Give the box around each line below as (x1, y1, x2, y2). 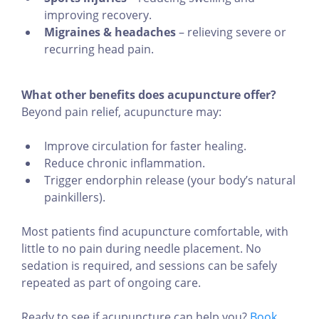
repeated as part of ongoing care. (21, 275, 201, 291)
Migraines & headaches (44, 24, 176, 41)
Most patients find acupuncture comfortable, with (21, 224, 288, 240)
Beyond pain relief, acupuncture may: (21, 104, 221, 120)
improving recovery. (44, 7, 152, 23)
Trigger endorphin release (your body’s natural (44, 172, 296, 189)
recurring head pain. (44, 41, 154, 58)
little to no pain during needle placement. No (21, 241, 261, 257)
